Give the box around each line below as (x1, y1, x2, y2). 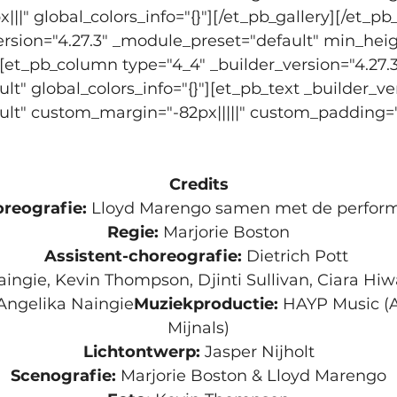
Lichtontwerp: (82, 341, 205, 362)
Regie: (107, 222, 163, 242)
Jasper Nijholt (204, 341, 315, 362)
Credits (168, 174, 229, 194)
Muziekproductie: (133, 293, 283, 314)
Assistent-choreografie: (44, 245, 246, 266)
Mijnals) (167, 317, 230, 338)
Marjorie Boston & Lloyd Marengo (121, 365, 386, 385)
